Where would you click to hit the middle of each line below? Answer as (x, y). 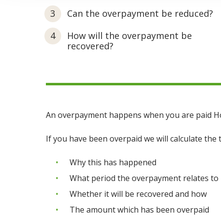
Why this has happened (113, 162)
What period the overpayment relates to (144, 178)
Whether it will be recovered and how (138, 194)
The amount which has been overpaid (139, 210)
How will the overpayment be (129, 36)
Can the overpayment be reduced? (140, 13)
